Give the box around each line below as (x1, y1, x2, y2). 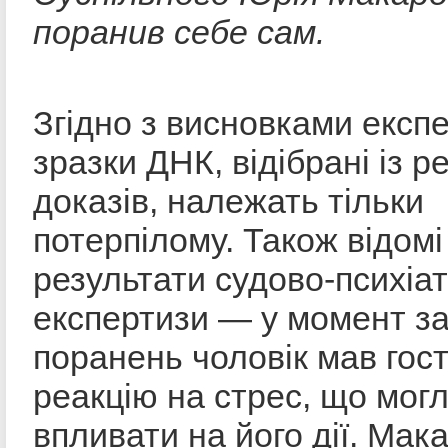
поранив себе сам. (33, 12, 325, 51)
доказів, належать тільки (33, 181, 424, 220)
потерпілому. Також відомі (33, 220, 443, 259)
